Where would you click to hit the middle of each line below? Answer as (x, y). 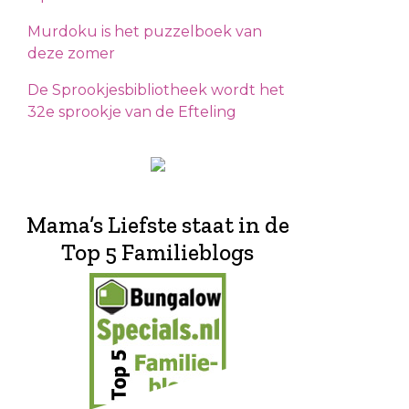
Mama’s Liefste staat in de (157, 224)
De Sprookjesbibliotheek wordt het (156, 89)
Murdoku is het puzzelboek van (145, 31)
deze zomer (71, 53)
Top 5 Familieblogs (157, 252)
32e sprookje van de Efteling (132, 111)
